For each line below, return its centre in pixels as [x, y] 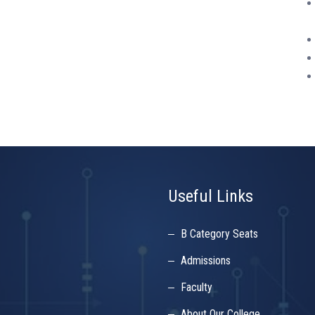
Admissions [206, 261]
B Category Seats [219, 234]
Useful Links [211, 196]
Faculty [197, 287]
